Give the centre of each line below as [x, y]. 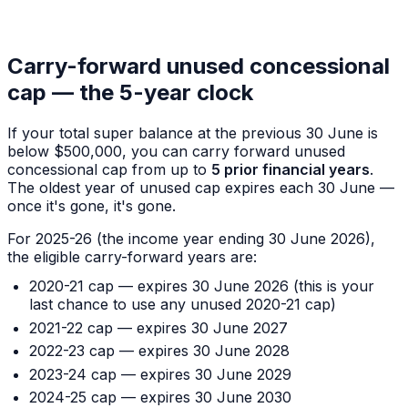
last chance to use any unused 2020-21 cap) [183, 305]
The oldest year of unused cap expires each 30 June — [201, 188]
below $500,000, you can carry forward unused [176, 152]
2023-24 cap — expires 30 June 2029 [160, 374]
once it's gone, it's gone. [92, 206]
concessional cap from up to [109, 170]
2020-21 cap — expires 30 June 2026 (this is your [202, 286]
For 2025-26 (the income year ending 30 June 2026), [191, 239]
